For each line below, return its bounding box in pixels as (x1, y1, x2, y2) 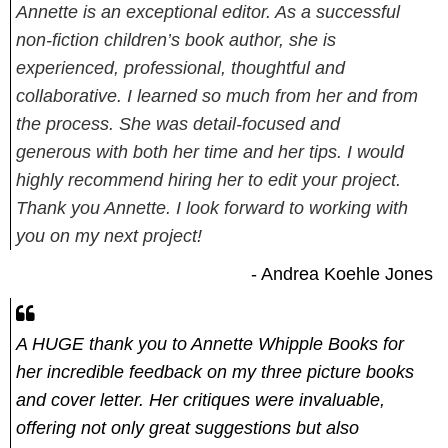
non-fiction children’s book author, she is (16, 29, 336, 50)
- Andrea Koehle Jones (251, 263, 438, 284)
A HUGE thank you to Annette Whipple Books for (16, 333, 404, 354)
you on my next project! (16, 225, 202, 246)
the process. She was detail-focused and (16, 113, 340, 134)
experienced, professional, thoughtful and (16, 57, 345, 78)
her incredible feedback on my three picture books (16, 361, 414, 382)
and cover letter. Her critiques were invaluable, (16, 389, 385, 410)
